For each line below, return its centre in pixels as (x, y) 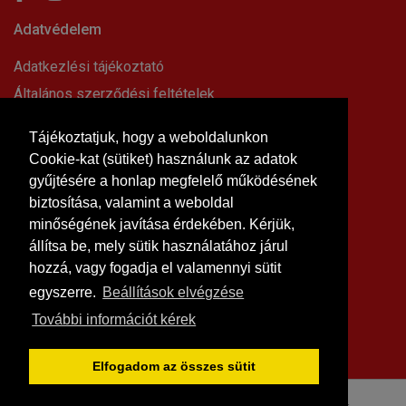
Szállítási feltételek (76, 339)
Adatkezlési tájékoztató (89, 66)
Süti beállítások (63, 172)
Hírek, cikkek (54, 230)
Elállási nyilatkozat (72, 121)
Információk (54, 193)
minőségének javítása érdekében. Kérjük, (162, 224)
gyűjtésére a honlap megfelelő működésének (173, 180)
